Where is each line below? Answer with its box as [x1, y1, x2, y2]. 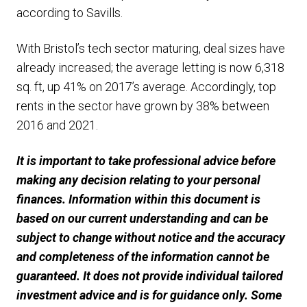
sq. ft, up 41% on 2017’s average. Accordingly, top [16, 79, 276, 94]
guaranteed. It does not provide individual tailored [16, 269, 283, 283]
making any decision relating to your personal [16, 173, 260, 187]
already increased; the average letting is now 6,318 [16, 60, 284, 75]
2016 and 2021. [16, 118, 98, 132]
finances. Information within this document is [16, 192, 260, 206]
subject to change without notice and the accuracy [16, 230, 285, 245]
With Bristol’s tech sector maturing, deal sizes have [16, 41, 285, 56]
